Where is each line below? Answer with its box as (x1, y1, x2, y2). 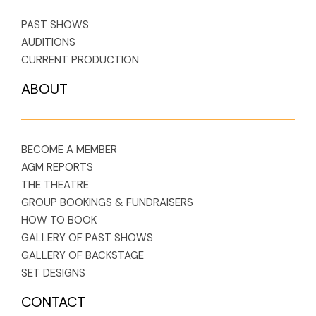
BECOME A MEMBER (21, 142, 117, 157)
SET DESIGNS (21, 266, 85, 281)
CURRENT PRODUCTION (21, 53, 139, 68)
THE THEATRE (21, 178, 89, 193)
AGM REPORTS (21, 160, 93, 175)
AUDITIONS (21, 35, 75, 50)
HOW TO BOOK (21, 213, 97, 228)
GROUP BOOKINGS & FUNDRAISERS (21, 195, 193, 210)
